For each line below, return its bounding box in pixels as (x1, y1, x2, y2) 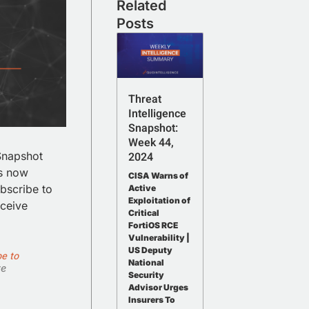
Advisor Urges (128, 282, 189, 293)
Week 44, (128, 134, 175, 152)
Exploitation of (128, 195, 191, 206)
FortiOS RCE (128, 220, 179, 231)
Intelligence (128, 106, 187, 123)
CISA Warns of (128, 170, 189, 181)
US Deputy (128, 245, 173, 256)
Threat (128, 91, 162, 108)
